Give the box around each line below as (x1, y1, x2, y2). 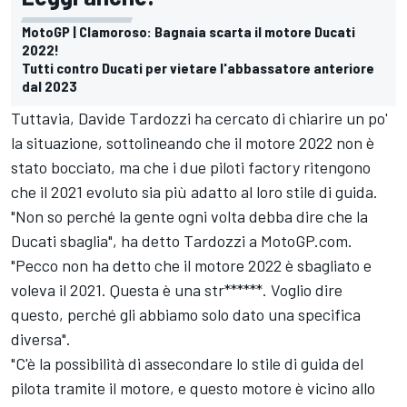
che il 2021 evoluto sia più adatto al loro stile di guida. (11, 181, 378, 202)
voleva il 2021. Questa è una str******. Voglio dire (11, 279, 342, 300)
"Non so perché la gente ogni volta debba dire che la (11, 205, 368, 226)
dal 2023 (22, 76, 77, 94)
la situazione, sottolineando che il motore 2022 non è (11, 132, 374, 153)
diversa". (11, 328, 71, 349)
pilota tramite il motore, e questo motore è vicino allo (11, 377, 375, 398)
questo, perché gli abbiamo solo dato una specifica (11, 303, 361, 324)
